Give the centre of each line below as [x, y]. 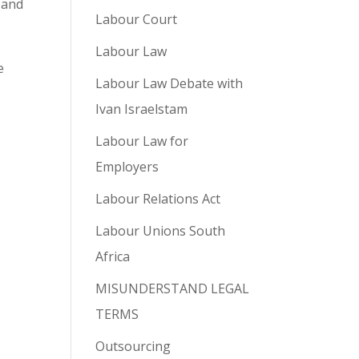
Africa [113, 257]
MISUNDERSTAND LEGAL [173, 289]
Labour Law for [142, 141]
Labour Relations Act [158, 199]
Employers [127, 167]
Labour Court [137, 20]
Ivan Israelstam [142, 109]
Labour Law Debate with [169, 84]
